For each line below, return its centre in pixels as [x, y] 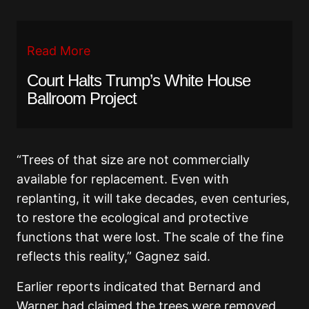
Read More [59, 51]
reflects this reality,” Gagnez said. [113, 257]
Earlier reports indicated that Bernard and [139, 287]
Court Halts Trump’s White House [139, 81]
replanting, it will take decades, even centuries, [153, 199]
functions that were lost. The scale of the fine [150, 237]
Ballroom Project [82, 99]
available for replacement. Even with [123, 179]
